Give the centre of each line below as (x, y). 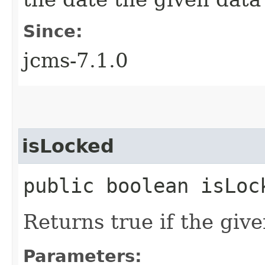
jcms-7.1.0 (76, 60)
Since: (53, 31)
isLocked (68, 146)
